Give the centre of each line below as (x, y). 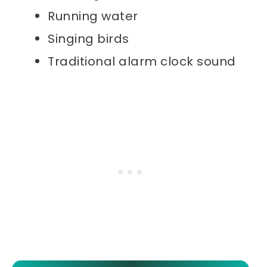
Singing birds (89, 39)
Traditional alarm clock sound (142, 62)
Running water (93, 16)
